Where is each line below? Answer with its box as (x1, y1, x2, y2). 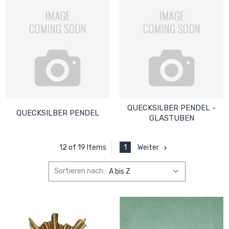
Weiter (138, 143, 159, 152)
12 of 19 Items (59, 143, 106, 152)
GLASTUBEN (149, 113, 194, 123)
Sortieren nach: (54, 167, 105, 176)
